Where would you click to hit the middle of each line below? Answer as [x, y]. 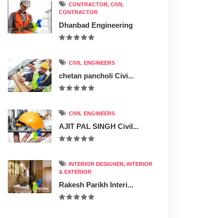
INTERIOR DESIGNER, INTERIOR [110, 164]
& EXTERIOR [75, 172]
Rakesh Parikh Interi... [96, 185]
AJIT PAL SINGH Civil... [99, 126]
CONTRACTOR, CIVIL [96, 4]
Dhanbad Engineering [96, 25]
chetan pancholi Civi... [96, 76]
